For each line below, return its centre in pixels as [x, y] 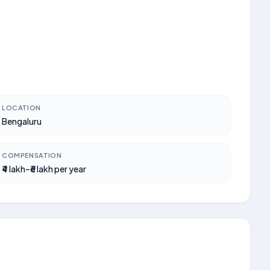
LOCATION [21, 108]
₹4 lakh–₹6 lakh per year [44, 169]
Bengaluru [22, 121]
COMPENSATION [32, 155]
